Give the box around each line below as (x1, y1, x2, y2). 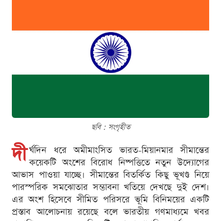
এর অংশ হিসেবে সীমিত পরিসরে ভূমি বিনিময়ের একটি (12, 193, 209, 206)
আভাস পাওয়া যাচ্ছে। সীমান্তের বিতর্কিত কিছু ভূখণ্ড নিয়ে (12, 169, 209, 182)
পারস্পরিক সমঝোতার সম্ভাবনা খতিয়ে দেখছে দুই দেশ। (12, 181, 209, 194)
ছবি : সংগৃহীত (91, 122, 130, 133)
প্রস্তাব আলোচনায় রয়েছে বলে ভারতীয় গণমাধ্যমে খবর (12, 206, 209, 219)
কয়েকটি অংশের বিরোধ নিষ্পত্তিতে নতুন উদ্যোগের (29, 156, 209, 169)
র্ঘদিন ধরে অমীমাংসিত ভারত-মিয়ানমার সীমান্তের (29, 144, 209, 157)
